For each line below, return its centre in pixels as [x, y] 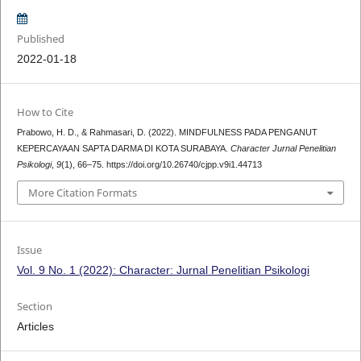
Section [34, 307]
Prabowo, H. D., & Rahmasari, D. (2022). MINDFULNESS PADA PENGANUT [167, 132]
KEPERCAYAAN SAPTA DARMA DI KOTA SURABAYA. [123, 148]
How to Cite [45, 112]
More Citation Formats [82, 193]
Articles [35, 327]
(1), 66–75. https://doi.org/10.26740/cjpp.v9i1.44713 [161, 164]
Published [40, 38]
